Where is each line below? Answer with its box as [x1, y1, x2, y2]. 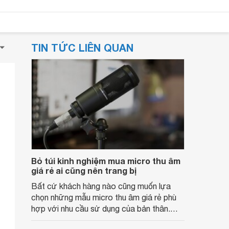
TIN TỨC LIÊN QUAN [31, 41, 133, 54]
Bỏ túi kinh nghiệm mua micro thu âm [31, 156, 180, 166]
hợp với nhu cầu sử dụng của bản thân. [31, 204, 170, 213]
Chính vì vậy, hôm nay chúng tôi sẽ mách [31, 215, 175, 224]
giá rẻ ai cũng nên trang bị [31, 166, 136, 175]
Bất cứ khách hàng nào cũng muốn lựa [31, 181, 171, 191]
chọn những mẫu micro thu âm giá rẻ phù [31, 193, 176, 202]
